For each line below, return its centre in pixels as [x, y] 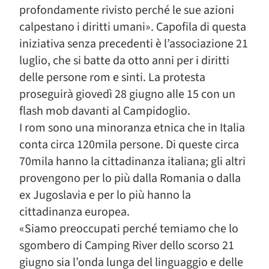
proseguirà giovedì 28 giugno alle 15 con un [127, 94]
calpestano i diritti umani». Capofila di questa [133, 27]
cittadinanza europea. [74, 212]
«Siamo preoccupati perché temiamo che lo [129, 229]
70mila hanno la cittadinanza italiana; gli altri [132, 162]
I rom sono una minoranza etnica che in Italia [132, 128]
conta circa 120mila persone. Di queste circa [129, 145]
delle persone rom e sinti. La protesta [112, 77]
